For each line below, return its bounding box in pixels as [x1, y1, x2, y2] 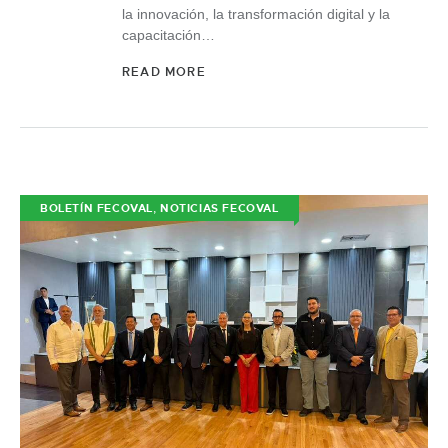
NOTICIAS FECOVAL [160, 201, 279, 216]
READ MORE [122, 64, 206, 81]
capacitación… [122, 26, 215, 43]
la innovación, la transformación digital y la [122, 5, 390, 22]
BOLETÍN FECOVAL [40, 201, 153, 216]
